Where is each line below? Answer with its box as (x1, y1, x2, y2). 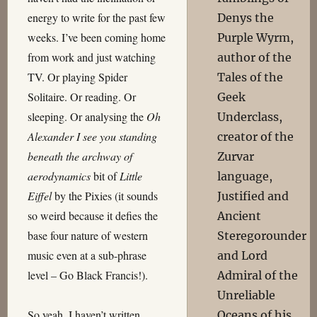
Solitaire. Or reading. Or (27, 89, 136, 104)
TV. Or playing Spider (27, 69, 127, 84)
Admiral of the (217, 268, 299, 282)
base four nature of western (27, 228, 148, 243)
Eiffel (27, 188, 52, 203)
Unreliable (217, 288, 276, 302)
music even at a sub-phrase (27, 248, 146, 263)
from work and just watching (27, 50, 156, 64)
